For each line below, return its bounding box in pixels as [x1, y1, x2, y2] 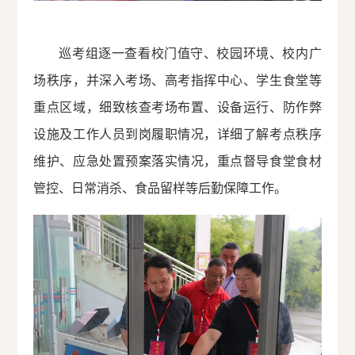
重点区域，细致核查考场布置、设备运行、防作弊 [33, 101, 322, 115]
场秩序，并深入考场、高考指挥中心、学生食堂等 [33, 74, 322, 88]
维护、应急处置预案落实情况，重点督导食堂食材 [33, 155, 322, 169]
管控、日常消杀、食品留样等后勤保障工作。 [33, 181, 288, 196]
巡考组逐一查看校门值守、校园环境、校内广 [59, 47, 322, 61]
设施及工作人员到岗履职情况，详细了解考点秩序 [33, 128, 322, 142]
